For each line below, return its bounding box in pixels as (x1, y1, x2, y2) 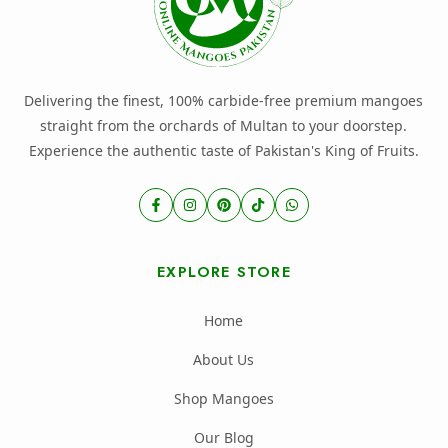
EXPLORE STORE (157, 260, 291, 283)
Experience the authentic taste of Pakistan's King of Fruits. (28, 140, 419, 160)
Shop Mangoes (173, 388, 274, 408)
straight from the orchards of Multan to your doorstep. (40, 115, 408, 135)
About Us (193, 349, 255, 369)
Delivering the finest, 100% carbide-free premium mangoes (24, 90, 424, 110)
